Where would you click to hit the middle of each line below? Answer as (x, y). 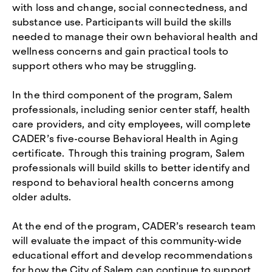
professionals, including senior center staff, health (131, 110)
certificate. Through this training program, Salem (129, 153)
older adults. (43, 197)
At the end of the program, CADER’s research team (134, 226)
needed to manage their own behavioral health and (135, 37)
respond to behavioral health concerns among (123, 182)
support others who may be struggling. (107, 66)
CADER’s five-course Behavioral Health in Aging (125, 139)
